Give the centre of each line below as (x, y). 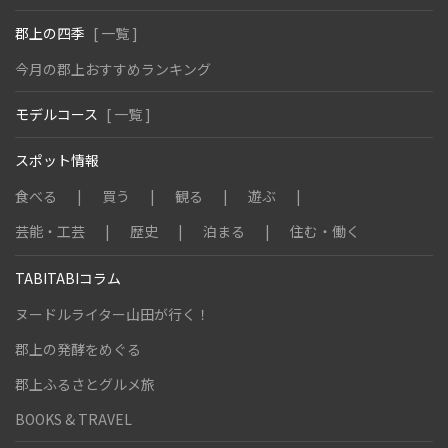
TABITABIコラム (68, 278)
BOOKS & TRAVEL (73, 419)
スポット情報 (57, 160)
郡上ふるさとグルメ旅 (85, 384)
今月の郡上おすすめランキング (113, 69)
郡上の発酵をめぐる (78, 349)
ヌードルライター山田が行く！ (112, 314)
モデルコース (58, 114)
